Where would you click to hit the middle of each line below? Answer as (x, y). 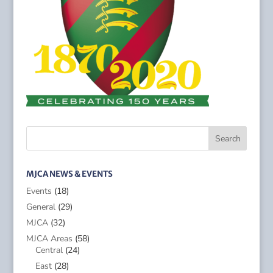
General (41, 207)
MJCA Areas (49, 239)
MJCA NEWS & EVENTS (69, 174)
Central (49, 250)
